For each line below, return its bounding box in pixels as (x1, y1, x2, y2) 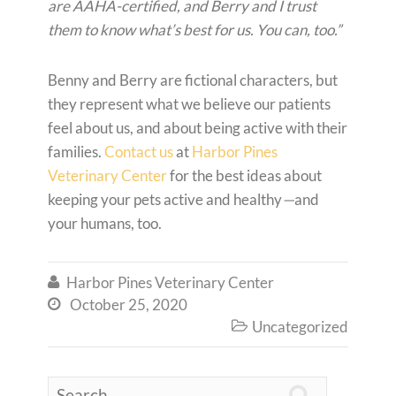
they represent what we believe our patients (48, 95, 331, 114)
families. (48, 142, 104, 162)
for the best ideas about (167, 166, 322, 186)
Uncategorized (252, 317, 348, 337)
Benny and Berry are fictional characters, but (48, 71, 338, 90)
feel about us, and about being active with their (48, 118, 347, 138)
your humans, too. (48, 214, 162, 233)
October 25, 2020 (70, 295, 187, 315)
